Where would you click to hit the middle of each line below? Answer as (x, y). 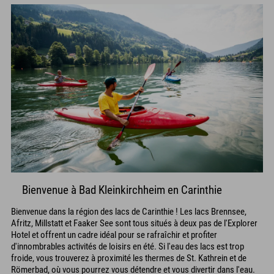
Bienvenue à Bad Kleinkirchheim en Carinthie (122, 190)
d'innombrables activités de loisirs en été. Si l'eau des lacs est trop (128, 246)
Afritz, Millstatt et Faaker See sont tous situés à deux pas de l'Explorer (134, 223)
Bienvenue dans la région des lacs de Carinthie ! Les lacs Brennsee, (129, 211)
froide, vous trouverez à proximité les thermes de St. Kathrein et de (129, 258)
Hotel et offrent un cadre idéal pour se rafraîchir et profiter (114, 235)
